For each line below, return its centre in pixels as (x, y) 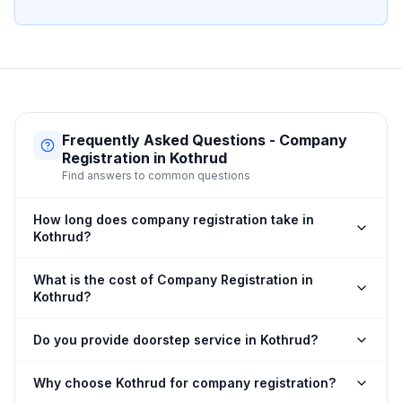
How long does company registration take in (174, 219)
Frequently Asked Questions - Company (205, 140)
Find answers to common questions (156, 175)
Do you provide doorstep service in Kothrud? (175, 340)
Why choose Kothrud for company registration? (184, 383)
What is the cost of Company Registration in (173, 280)
